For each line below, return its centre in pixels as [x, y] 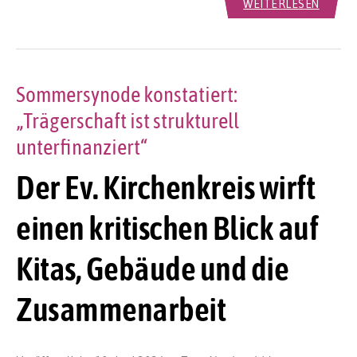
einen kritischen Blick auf [167, 228]
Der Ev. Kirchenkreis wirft [165, 187]
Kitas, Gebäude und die [152, 268]
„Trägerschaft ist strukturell [127, 121]
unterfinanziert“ [82, 147]
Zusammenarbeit [121, 309]
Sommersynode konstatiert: [127, 95]
